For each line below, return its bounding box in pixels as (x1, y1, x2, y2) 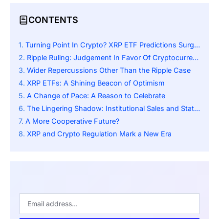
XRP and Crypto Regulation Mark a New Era (27, 129, 172, 138)
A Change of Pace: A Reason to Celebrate (27, 91, 165, 100)
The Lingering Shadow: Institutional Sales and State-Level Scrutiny (27, 104, 194, 112)
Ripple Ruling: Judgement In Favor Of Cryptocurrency (27, 53, 193, 62)
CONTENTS (28, 15, 78, 25)
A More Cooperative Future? (25, 116, 119, 125)
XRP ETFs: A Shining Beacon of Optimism (27, 78, 165, 87)
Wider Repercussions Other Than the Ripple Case (27, 66, 191, 74)
